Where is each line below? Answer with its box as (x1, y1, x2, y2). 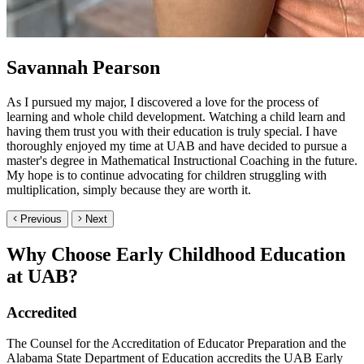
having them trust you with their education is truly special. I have (6, 123, 337, 138)
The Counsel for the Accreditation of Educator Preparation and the (6, 336, 346, 351)
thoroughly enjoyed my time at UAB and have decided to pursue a (6, 138, 347, 153)
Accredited (6, 303, 77, 321)
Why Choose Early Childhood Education (6, 243, 345, 265)
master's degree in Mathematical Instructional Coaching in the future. (6, 153, 357, 167)
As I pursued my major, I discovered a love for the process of (6, 94, 318, 109)
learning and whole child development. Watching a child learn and (6, 109, 345, 123)
